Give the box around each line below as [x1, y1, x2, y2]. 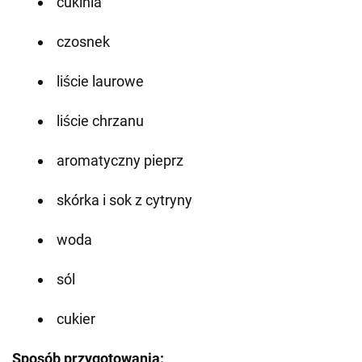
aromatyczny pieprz [57, 152, 183, 170]
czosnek [57, 33, 110, 51]
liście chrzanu [57, 112, 144, 130]
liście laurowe [57, 73, 144, 90]
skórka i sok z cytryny [57, 192, 192, 209]
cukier [57, 310, 95, 328]
